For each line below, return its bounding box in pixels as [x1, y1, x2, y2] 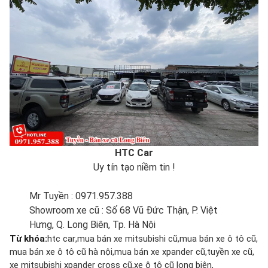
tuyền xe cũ [207, 246, 252, 258]
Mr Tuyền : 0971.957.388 [29, 190, 133, 202]
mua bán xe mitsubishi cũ [77, 233, 178, 245]
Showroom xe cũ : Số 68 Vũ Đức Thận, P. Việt [29, 205, 218, 217]
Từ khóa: [10, 233, 47, 245]
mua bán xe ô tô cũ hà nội [10, 246, 112, 258]
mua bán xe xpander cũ [114, 246, 205, 258]
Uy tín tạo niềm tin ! [93, 162, 175, 173]
